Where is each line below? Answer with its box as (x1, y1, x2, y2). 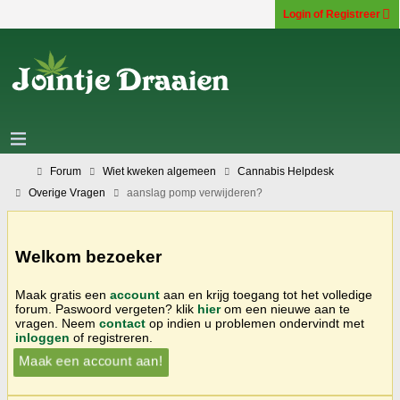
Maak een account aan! (23, 353, 158, 368)
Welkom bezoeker (15, 246, 162, 267)
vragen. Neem (15, 315, 99, 330)
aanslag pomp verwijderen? (127, 187, 262, 199)
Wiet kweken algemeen (103, 165, 216, 178)
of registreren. (70, 329, 153, 345)
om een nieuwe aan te (221, 301, 350, 316)
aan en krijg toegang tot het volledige (160, 287, 372, 302)
